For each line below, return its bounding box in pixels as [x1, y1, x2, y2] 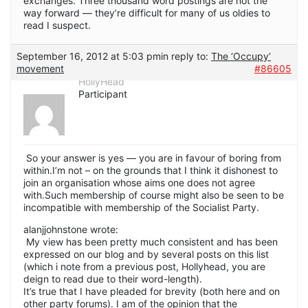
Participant [78, 88, 127, 100]
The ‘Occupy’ [211, 50, 271, 63]
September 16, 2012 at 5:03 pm [16, 50, 161, 63]
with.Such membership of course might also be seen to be [23, 189, 284, 201]
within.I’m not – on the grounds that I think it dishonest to [23, 164, 278, 177]
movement [16, 63, 64, 75]
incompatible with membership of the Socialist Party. [23, 201, 259, 214]
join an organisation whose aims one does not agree [23, 177, 255, 189]
